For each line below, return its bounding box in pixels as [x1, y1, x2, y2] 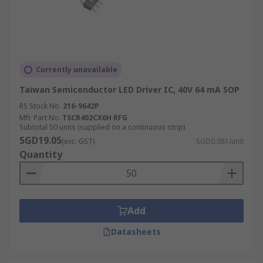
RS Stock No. [19, 101, 61, 111]
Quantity [19, 148, 62, 161]
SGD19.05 [19, 134, 62, 147]
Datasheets [110, 226, 161, 237]
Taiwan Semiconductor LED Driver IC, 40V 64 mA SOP [19, 84, 240, 95]
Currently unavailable [36, 65, 117, 75]
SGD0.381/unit [196, 136, 244, 146]
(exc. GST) [62, 136, 95, 146]
